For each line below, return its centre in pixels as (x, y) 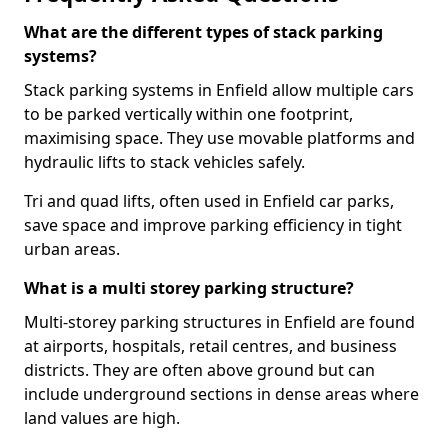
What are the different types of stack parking (203, 32)
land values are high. (102, 418)
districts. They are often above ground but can (199, 370)
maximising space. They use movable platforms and (219, 138)
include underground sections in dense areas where (221, 394)
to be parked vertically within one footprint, (188, 114)
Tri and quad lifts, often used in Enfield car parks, (209, 201)
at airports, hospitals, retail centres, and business (210, 346)
